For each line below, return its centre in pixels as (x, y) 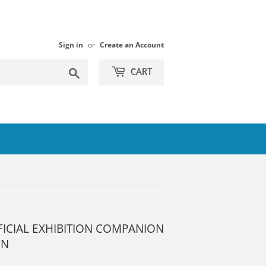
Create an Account (132, 45)
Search (94, 71)
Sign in (71, 45)
